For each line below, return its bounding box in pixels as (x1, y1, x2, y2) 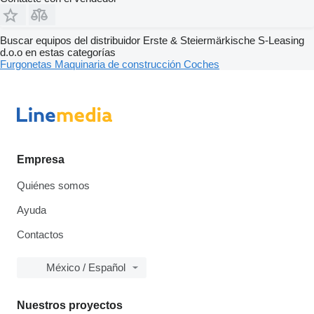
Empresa (17, 153, 64, 165)
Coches (184, 57, 219, 70)
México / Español (46, 261, 125, 273)
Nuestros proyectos (17, 299, 123, 311)
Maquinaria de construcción (55, 57, 184, 70)
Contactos (17, 228, 64, 240)
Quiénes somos (17, 179, 90, 191)
